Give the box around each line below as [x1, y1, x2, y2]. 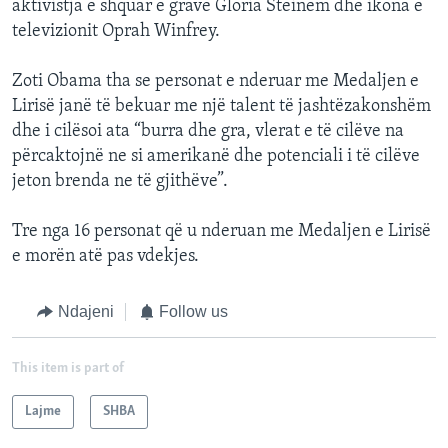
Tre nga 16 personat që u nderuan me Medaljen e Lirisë [12, 222, 431, 242]
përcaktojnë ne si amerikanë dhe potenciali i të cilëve [12, 147, 420, 167]
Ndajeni [57, 303, 114, 321]
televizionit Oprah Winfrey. [12, 22, 220, 42]
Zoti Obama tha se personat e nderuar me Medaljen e [12, 72, 419, 92]
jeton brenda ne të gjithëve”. [12, 172, 228, 192]
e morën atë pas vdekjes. [12, 247, 199, 267]
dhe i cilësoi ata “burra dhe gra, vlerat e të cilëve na [12, 122, 404, 142]
